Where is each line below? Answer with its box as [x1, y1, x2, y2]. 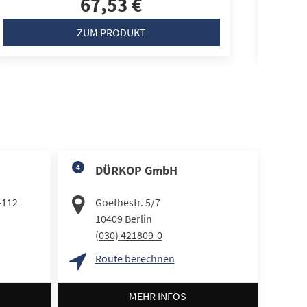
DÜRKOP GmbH [95, 162, 177, 178]
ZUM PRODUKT [76, 25, 146, 39]
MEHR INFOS [128, 289, 186, 304]
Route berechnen [95, 251, 175, 265]
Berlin [124, 211, 152, 225]
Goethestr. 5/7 [95, 195, 160, 209]
